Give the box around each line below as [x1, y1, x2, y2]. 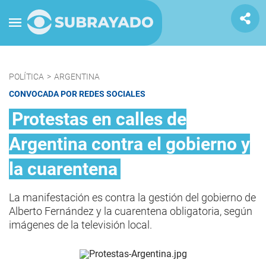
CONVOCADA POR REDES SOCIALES [9, 89, 145, 99]
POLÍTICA [9, 72, 44, 81]
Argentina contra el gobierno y [9, 134, 250, 154]
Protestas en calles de [12, 109, 186, 129]
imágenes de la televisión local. [9, 218, 152, 231]
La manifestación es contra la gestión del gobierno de [9, 191, 256, 204]
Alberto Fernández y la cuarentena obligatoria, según [9, 205, 252, 217]
